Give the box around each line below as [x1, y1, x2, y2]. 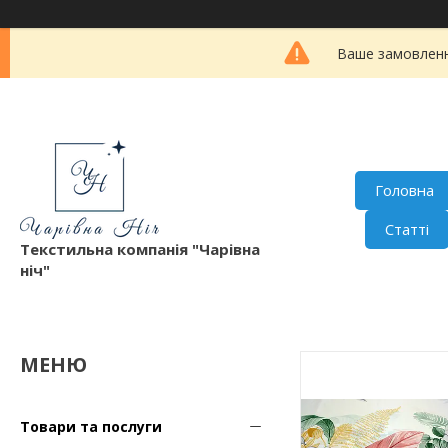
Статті [385, 219, 430, 240]
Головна [375, 180, 435, 201]
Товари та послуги [20, 416, 162, 436]
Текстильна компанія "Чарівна [20, 238, 260, 259]
